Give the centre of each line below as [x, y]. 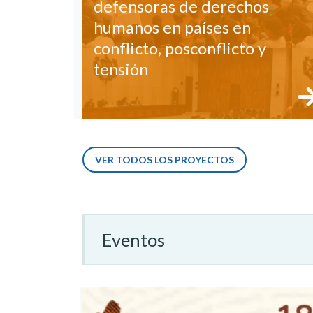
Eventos [133, 240]
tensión [121, 70]
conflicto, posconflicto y [180, 49]
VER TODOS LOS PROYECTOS [165, 160]
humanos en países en [172, 28]
